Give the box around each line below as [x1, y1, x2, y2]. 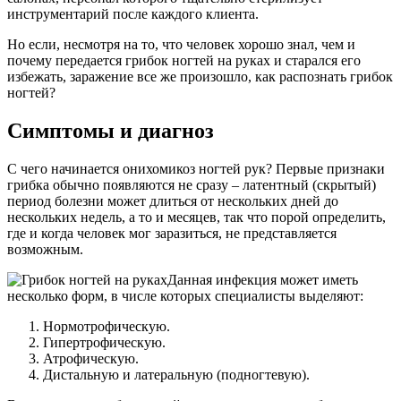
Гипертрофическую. [43, 334, 166, 350]
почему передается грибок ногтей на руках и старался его [7, 52, 361, 68]
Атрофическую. [43, 350, 139, 366]
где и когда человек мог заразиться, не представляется [7, 225, 337, 241]
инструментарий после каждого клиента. [7, 5, 259, 21]
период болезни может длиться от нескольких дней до [7, 192, 338, 209]
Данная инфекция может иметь [167, 271, 358, 287]
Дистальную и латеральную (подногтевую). [43, 366, 310, 382]
